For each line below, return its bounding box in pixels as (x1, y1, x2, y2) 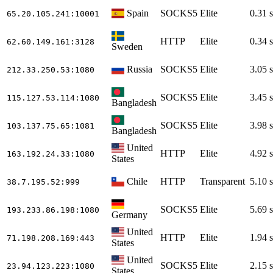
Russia (127, 63, 153, 74)
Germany (112, 209, 147, 220)
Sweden (112, 41, 143, 52)
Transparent (200, 175, 245, 186)
